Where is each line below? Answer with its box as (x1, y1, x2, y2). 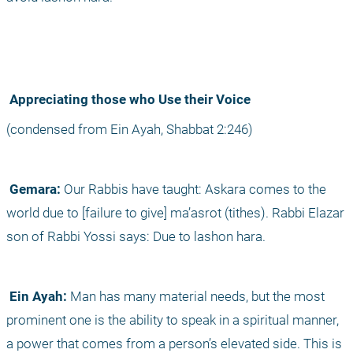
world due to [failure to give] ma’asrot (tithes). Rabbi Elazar (6, 205, 344, 221)
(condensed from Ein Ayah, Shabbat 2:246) (6, 121, 253, 138)
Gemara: (9, 181, 61, 198)
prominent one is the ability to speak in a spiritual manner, (6, 312, 339, 329)
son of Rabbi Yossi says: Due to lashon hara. (6, 229, 266, 245)
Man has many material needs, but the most (67, 288, 325, 305)
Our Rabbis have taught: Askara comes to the (61, 181, 326, 198)
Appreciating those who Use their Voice (9, 91, 251, 108)
